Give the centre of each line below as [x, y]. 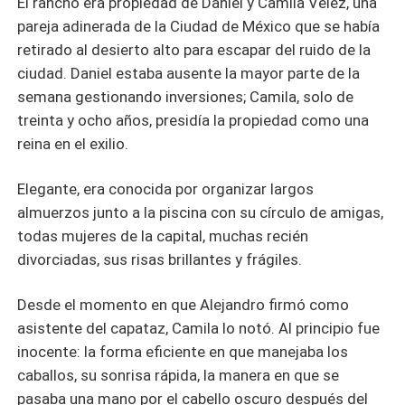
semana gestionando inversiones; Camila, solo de [186, 97]
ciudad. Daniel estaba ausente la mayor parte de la [189, 74]
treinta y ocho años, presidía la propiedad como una [193, 121]
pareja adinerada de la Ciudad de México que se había [199, 27]
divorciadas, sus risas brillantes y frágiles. [160, 259]
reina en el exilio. [73, 144]
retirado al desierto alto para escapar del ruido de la [194, 50]
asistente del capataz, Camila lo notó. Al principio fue [199, 328]
